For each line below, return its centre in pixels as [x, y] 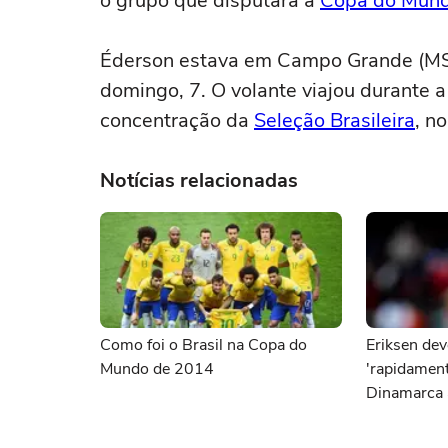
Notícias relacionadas [199, 180]
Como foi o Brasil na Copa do [203, 345]
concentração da [177, 120]
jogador [393, 417]
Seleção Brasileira [334, 120]
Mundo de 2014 [157, 369]
